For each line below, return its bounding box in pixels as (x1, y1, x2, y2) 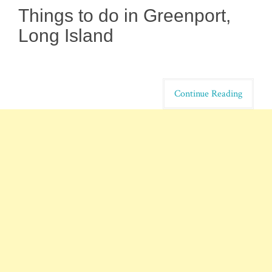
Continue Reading (174, 87, 242, 100)
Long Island (18, 25, 114, 46)
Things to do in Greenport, (18, 5, 231, 26)
